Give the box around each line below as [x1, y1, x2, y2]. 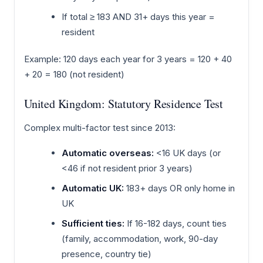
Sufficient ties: [62, 218, 124, 230]
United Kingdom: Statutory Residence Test [24, 95, 223, 112]
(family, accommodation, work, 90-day [62, 233, 218, 245]
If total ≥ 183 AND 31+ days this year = [62, 11, 215, 22]
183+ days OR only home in [124, 183, 235, 194]
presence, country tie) [62, 248, 151, 260]
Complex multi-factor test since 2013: [24, 122, 176, 133]
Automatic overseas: [62, 147, 154, 159]
